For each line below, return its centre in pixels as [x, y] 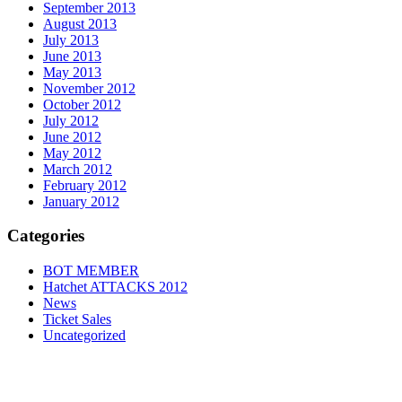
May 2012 [72, 153]
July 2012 [71, 120]
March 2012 [78, 169]
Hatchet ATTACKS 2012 [115, 287]
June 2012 [72, 136]
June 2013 [72, 56]
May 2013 [72, 72]
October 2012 [82, 104]
